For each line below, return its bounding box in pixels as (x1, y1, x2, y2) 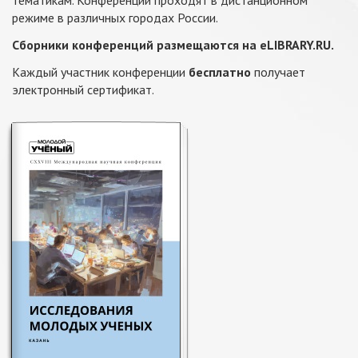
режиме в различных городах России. (12, 10, 218, 26)
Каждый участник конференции (12, 64, 189, 80)
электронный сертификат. (12, 82, 154, 97)
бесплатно (189, 64, 251, 80)
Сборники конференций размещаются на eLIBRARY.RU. (12, 37, 334, 53)
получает (251, 64, 305, 80)
